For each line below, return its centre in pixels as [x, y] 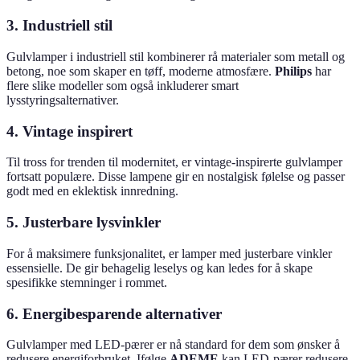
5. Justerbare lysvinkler [84, 223]
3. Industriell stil [59, 26]
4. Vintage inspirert [70, 131]
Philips [293, 71]
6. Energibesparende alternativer [114, 313]
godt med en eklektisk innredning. [92, 191]
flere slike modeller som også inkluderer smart [123, 85]
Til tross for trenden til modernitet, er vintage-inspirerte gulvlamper [174, 162]
